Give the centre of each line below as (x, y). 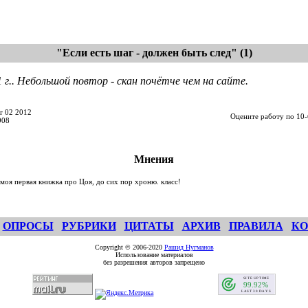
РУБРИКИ (89, 226)
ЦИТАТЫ (149, 226)
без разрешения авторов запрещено (154, 262)
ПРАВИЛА (256, 226)
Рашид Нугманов (189, 247)
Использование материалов (154, 255)
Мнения (154, 159)
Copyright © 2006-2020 (129, 247)
